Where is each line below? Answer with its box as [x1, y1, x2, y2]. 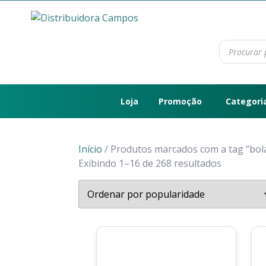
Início [78, 142, 102, 156]
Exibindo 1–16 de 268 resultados [78, 157, 221, 170]
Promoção [159, 96, 202, 107]
